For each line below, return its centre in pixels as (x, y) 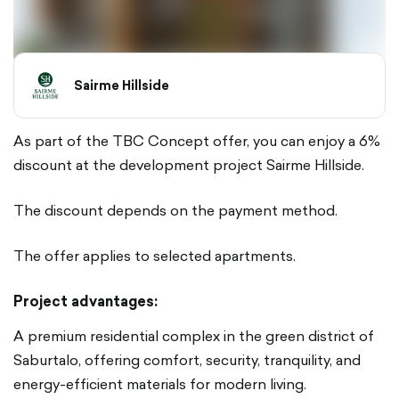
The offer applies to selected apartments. (155, 256)
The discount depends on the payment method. (175, 210)
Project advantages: (85, 301)
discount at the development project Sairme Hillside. (189, 165)
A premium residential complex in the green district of (194, 336)
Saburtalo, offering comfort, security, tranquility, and (187, 360)
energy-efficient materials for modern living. (160, 384)
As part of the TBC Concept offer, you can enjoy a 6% (197, 141)
